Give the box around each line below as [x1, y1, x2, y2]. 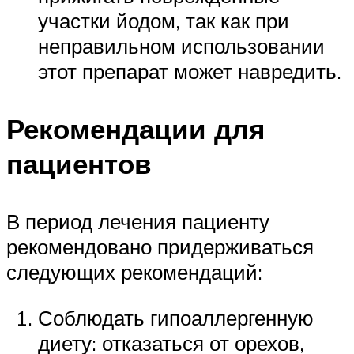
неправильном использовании [38, 32, 325, 58]
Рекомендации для [6, 111, 265, 146]
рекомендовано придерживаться [6, 234, 314, 260]
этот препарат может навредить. [38, 58, 341, 84]
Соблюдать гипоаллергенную [38, 304, 314, 330]
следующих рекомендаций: [6, 259, 262, 285]
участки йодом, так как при [38, 7, 289, 33]
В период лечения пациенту [6, 209, 269, 235]
